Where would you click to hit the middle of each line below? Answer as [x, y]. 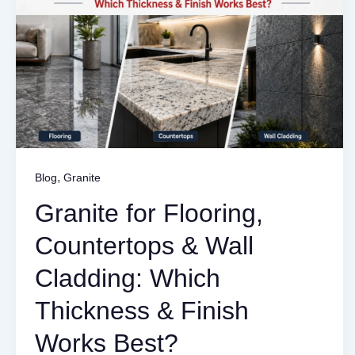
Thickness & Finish [142, 311]
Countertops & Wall [144, 246]
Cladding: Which [128, 279]
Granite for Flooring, [149, 214]
